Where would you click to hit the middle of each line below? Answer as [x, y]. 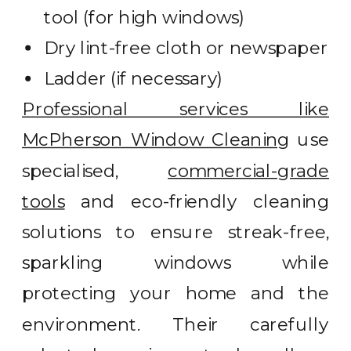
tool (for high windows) [145, 17]
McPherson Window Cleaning [156, 140]
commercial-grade [248, 170]
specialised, [95, 170]
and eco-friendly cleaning [197, 201]
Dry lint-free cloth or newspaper [186, 48]
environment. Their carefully [176, 324]
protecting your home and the [176, 293]
